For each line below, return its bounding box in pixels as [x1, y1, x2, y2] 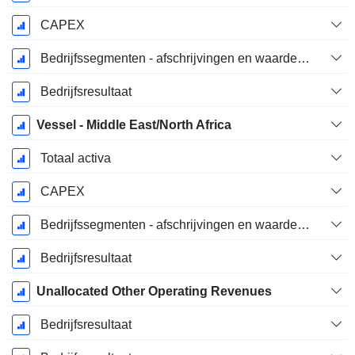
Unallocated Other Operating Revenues [36, 284, 272, 299]
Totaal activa [40, 151, 111, 166]
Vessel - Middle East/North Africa [36, 118, 231, 132]
